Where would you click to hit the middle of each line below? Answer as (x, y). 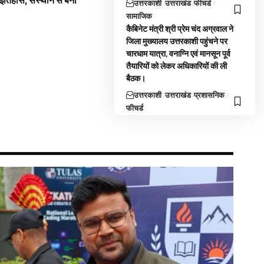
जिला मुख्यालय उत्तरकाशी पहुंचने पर (177, 41)
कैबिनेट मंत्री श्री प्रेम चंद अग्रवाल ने (180, 29)
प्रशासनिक (209, 95)
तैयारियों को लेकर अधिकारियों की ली (177, 66)
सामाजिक (139, 16)
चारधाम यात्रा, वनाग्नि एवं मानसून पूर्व (179, 54)
